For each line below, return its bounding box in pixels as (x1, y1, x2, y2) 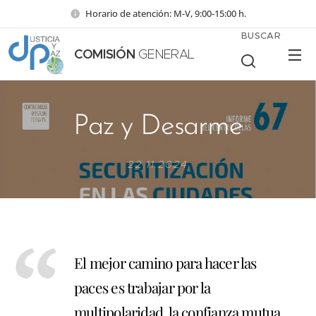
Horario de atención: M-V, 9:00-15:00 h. (85, 6, 246, 20)
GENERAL (135, 47, 195, 62)
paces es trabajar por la (74, 277, 211, 297)
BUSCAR (241, 30, 281, 42)
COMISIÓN (74, 46, 135, 62)
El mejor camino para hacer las (74, 253, 257, 272)
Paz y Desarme (73, 113, 243, 141)
